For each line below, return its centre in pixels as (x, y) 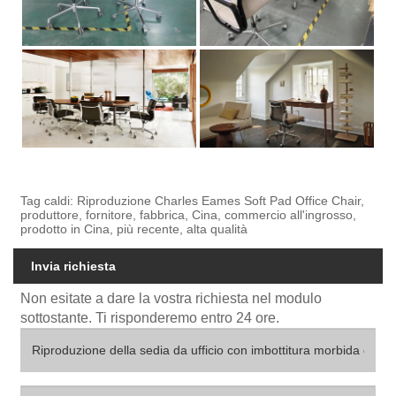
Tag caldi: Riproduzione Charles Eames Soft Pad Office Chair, (193, 201)
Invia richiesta (73, 267)
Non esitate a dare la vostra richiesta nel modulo (171, 299)
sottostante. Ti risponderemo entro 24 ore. (150, 318)
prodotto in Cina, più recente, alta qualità (134, 229)
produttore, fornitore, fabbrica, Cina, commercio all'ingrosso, (189, 215)
